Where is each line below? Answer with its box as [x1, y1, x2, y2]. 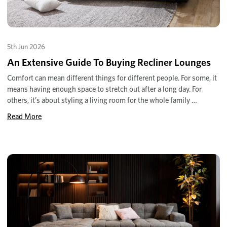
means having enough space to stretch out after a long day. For [7, 84, 202, 94]
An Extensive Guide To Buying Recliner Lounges [7, 56, 211, 68]
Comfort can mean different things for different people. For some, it [7, 73, 217, 83]
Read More [7, 111, 42, 121]
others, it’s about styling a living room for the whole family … [7, 95, 197, 105]
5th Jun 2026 [7, 42, 45, 51]
